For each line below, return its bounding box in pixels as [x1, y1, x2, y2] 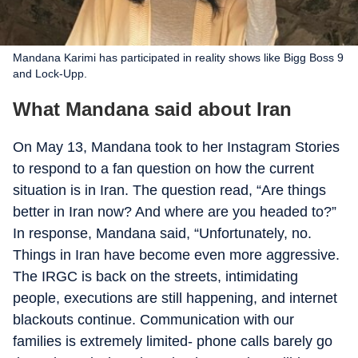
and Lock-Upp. [13, 67, 87, 80]
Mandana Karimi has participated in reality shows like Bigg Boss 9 [13, 51, 344, 64]
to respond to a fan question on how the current [13, 161, 314, 177]
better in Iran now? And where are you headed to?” [13, 204, 336, 220]
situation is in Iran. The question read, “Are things [13, 182, 326, 198]
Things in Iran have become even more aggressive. [13, 247, 340, 263]
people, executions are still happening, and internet [13, 290, 337, 306]
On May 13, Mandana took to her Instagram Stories [13, 139, 340, 155]
